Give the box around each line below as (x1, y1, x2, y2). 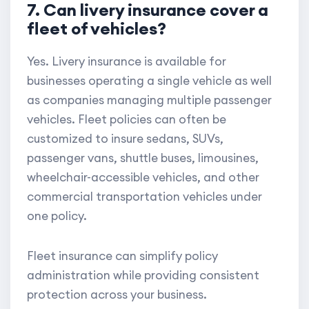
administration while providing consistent (27, 268, 259, 283)
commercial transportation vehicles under (27, 189, 262, 205)
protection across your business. (27, 287, 207, 303)
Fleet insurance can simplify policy (27, 248, 218, 264)
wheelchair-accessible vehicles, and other (27, 170, 259, 186)
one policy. (27, 208, 87, 224)
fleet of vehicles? (27, 18, 166, 39)
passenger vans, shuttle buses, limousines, (27, 150, 259, 166)
